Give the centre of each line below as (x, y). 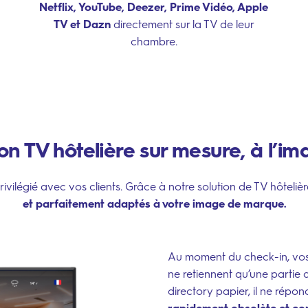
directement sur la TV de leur (182, 24)
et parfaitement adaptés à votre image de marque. (154, 203)
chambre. (154, 42)
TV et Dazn (82, 24)
